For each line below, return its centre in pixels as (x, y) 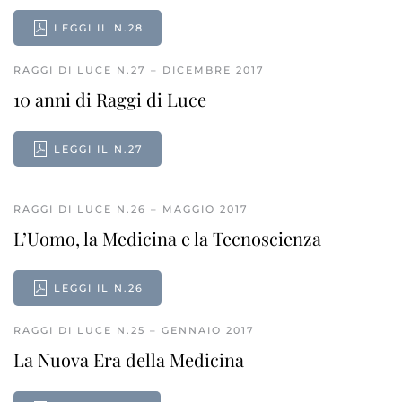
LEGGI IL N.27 (99, 149)
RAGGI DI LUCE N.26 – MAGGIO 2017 (131, 209)
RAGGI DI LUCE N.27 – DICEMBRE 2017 (139, 70)
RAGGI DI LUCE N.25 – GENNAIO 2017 (134, 330)
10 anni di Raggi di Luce (110, 99)
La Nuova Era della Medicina (129, 359)
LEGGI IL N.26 (99, 288)
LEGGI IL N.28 (99, 28)
